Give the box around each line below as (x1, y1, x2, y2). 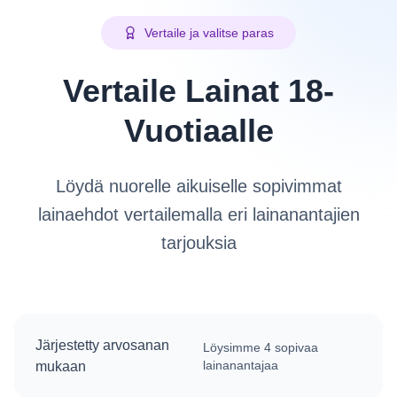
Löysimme (203, 340, 265, 354)
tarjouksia (160, 233, 237, 253)
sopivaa (271, 340, 319, 354)
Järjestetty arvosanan (35, 338, 169, 353)
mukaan (35, 359, 86, 374)
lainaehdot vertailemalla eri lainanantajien (37, 205, 360, 224)
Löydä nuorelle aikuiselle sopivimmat (55, 176, 342, 196)
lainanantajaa (203, 358, 279, 372)
